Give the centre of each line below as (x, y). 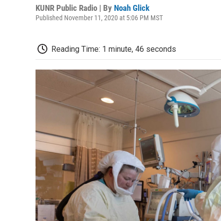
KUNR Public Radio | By (75, 8)
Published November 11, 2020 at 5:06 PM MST (99, 18)
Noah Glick (132, 8)
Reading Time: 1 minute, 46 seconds (114, 49)
